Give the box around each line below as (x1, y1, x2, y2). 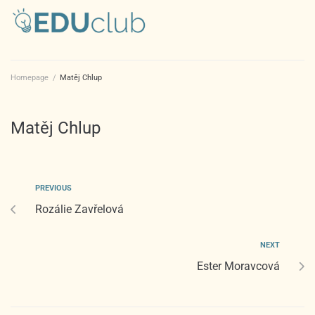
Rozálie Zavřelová (35, 202, 124, 216)
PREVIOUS (35, 183, 72, 193)
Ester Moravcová (197, 259, 280, 273)
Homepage (11, 72, 49, 82)
